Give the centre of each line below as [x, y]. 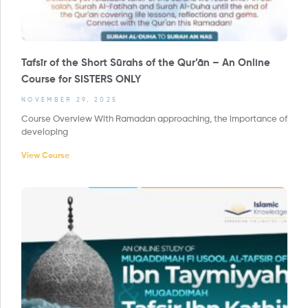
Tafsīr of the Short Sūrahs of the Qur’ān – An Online [146, 63]
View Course [45, 156]
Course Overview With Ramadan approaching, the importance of [154, 119]
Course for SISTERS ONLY [81, 79]
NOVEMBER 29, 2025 [70, 100]
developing [45, 132]
